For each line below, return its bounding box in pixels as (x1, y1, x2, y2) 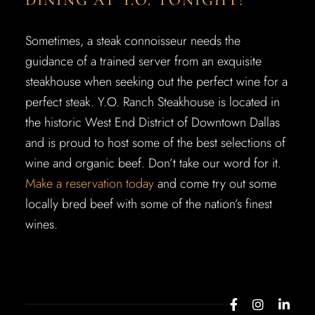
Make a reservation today (25, 174, 154, 193)
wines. (25, 215, 58, 233)
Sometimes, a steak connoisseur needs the (25, 32, 240, 50)
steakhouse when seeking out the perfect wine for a (25, 72, 288, 91)
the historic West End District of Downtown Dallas (25, 113, 280, 131)
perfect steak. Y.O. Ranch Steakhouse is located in (25, 93, 280, 111)
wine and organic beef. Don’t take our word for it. (25, 154, 281, 172)
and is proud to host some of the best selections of (25, 134, 285, 152)
